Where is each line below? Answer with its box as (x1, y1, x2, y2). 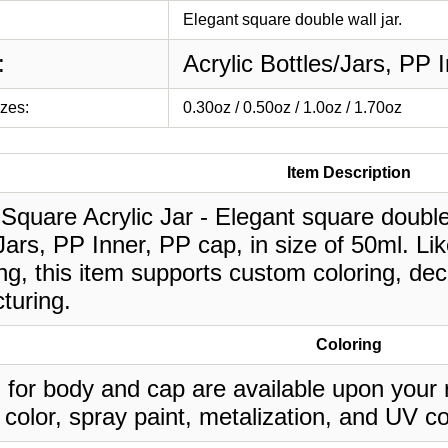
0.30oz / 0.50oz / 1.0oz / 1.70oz (183, 99, 402, 117)
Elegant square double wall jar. (183, 11, 402, 29)
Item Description (287, 164, 411, 182)
